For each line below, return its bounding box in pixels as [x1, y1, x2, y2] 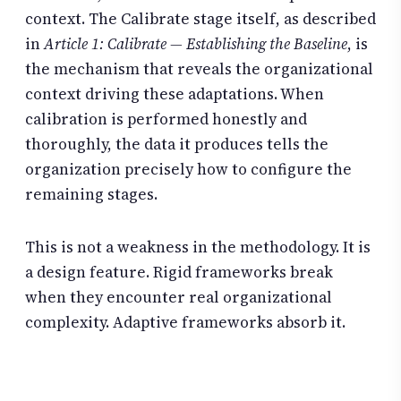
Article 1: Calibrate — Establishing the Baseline [44, 32, 347, 55]
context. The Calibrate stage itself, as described [25, 7, 376, 30]
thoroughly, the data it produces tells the [25, 132, 328, 155]
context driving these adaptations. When [25, 82, 324, 105]
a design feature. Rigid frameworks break [25, 261, 333, 284]
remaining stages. [25, 183, 158, 205]
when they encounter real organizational [25, 286, 332, 309]
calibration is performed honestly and [25, 107, 307, 130]
